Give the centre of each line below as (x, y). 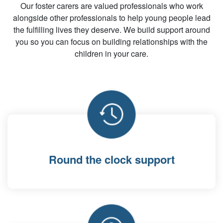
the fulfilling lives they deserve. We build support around (111, 30)
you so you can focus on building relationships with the (111, 42)
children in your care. (111, 54)
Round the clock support (111, 159)
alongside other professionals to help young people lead (111, 18)
